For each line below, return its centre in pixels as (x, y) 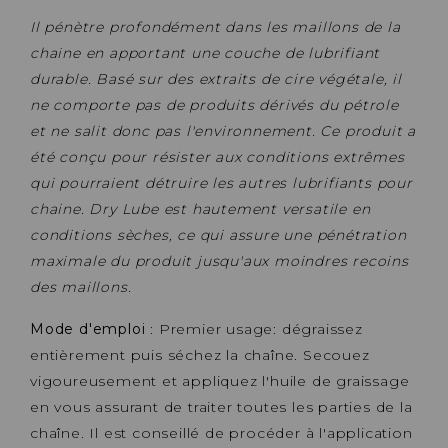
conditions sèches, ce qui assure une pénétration (218, 234)
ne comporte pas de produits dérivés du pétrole (214, 104)
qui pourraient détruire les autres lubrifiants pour (221, 182)
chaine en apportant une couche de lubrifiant (205, 52)
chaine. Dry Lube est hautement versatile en (200, 208)
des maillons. (81, 286)
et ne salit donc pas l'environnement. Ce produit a (223, 130)
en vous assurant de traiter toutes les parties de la (221, 406)
